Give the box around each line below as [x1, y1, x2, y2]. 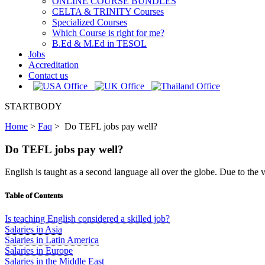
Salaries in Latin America [5, 234, 99, 245]
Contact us [28, 70, 68, 80]
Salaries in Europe [5, 245, 73, 256]
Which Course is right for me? [52, 28, 164, 38]
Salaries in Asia [5, 224, 62, 234]
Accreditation [28, 60, 79, 70]
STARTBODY [5, 101, 62, 111]
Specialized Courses [52, 17, 127, 27]
